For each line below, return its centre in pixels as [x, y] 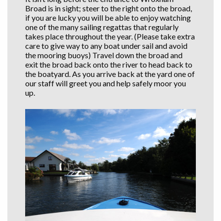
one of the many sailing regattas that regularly [102, 27]
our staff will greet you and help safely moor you [106, 83]
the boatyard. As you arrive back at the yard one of [110, 74]
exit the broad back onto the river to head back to [109, 64]
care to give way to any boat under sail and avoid [106, 45]
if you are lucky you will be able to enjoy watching [108, 17]
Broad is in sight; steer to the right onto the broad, [109, 8]
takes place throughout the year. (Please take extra [110, 36]
